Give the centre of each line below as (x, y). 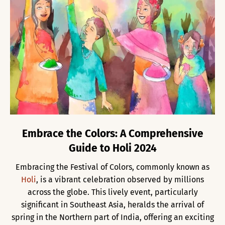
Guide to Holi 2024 (113, 148)
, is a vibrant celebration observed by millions (120, 179)
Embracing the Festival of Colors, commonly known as (113, 167)
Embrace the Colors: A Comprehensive (113, 133)
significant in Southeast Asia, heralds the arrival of (113, 204)
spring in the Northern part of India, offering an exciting (113, 217)
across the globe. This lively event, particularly (113, 192)
